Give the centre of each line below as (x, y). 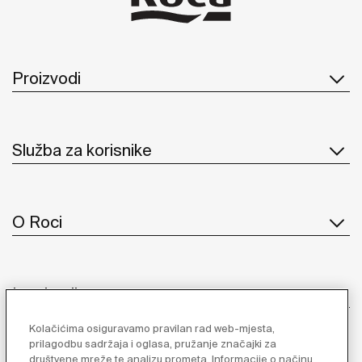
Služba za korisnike (82, 150)
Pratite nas (181, 333)
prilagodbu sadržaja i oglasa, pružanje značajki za (153, 344)
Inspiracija (49, 294)
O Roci (37, 222)
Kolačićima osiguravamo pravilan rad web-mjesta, (152, 328)
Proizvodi (46, 78)
